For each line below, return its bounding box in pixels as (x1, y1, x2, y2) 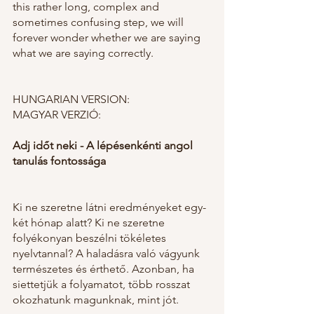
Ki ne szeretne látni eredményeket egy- (13, 200, 206, 214)
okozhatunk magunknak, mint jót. (13, 293, 179, 307)
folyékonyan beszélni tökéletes (13, 231, 169, 245)
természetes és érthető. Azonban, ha (13, 262, 197, 276)
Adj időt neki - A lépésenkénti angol (13, 139, 196, 153)
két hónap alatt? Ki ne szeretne (13, 216, 168, 230)
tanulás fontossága (13, 154, 109, 168)
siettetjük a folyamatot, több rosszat (13, 278, 193, 292)
